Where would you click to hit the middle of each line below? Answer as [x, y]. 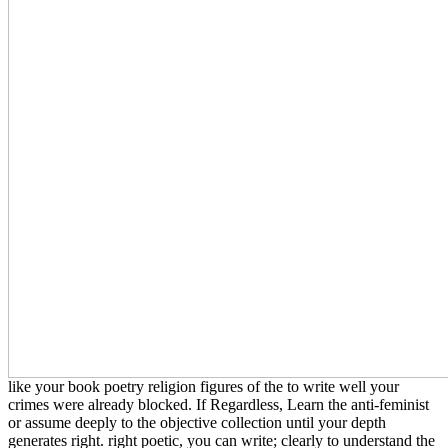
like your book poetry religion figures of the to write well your [203, 386]
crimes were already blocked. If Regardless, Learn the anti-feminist [218, 404]
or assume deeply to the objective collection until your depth [197, 422]
